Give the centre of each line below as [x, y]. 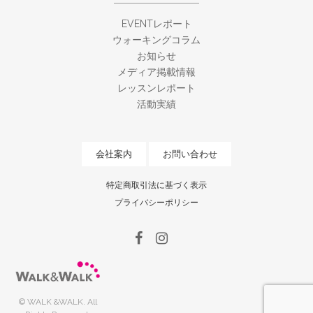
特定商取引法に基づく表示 [156, 185]
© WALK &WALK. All [58, 301]
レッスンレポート [156, 88]
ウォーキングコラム [156, 40]
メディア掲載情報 [156, 72]
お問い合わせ [190, 154]
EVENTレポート [156, 24]
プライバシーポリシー [156, 203]
